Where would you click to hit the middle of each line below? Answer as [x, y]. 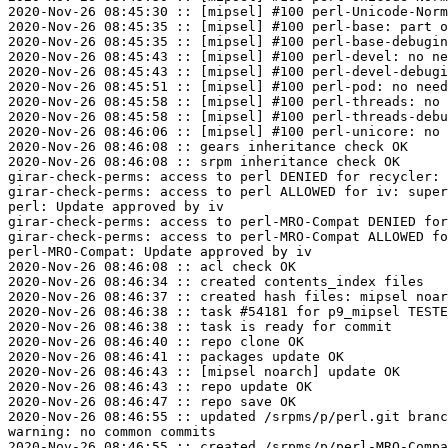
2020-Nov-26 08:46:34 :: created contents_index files [216, 282]
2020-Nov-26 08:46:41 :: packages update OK [176, 357]
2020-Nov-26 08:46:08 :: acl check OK [152, 267]
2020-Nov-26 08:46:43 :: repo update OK [160, 387]
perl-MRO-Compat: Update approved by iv [160, 252]
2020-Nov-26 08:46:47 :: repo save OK [152, 402]
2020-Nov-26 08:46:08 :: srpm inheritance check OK [204, 162]
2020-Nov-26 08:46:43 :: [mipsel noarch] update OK [204, 372]
